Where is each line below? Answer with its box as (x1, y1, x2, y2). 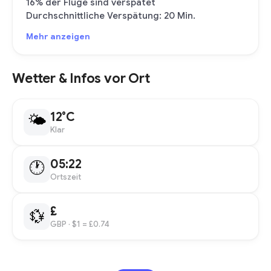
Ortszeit (50, 172, 81, 182)
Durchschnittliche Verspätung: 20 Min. (26, 10, 195, 21)
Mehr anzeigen (26, 31, 90, 42)
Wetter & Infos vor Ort (12, 70, 150, 87)
